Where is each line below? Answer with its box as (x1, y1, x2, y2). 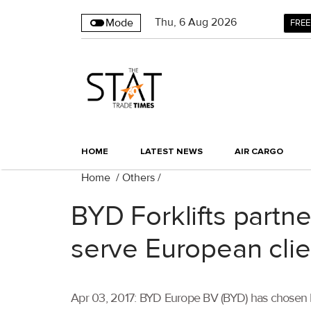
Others (122, 171, 155, 185)
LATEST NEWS (140, 146, 203, 158)
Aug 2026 (188, 15, 237, 29)
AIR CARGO (235, 146, 283, 158)
